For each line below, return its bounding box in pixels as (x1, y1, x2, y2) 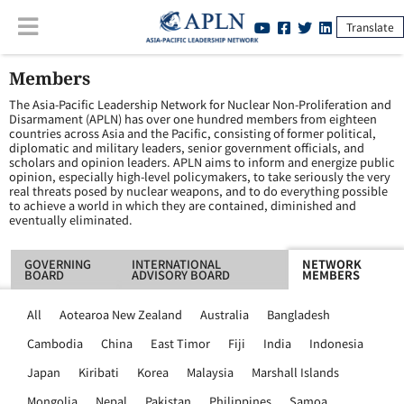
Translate (346, 19, 394, 34)
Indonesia (309, 335, 363, 352)
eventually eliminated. (9, 211, 133, 228)
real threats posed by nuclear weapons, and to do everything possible (9, 182, 388, 199)
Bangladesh (267, 306, 330, 323)
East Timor (151, 335, 210, 352)
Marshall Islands (252, 363, 339, 381)
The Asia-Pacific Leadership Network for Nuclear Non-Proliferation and (9, 96, 391, 113)
